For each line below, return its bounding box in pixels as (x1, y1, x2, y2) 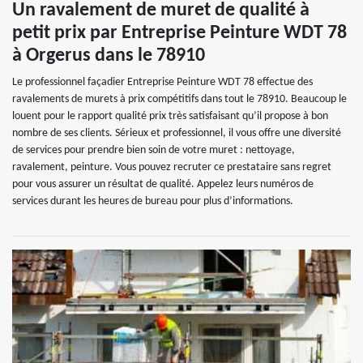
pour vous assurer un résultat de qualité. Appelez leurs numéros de (12, 178, 314, 190)
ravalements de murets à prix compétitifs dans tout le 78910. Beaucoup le (12, 93, 347, 105)
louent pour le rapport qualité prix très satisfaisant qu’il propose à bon (12, 110, 328, 122)
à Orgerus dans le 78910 (12, 46, 205, 66)
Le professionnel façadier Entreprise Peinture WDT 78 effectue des (12, 76, 313, 88)
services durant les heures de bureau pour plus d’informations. (12, 195, 293, 207)
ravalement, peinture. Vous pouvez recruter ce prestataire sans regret (12, 161, 331, 173)
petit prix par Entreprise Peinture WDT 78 (12, 23, 347, 43)
